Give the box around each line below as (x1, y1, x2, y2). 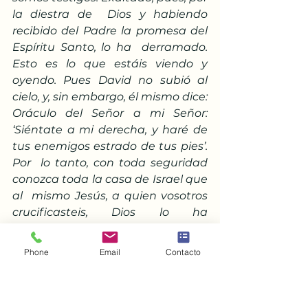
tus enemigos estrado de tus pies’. (12, 140, 208, 153)
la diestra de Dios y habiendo (12, 8, 208, 21)
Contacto (165, 246, 201, 257)
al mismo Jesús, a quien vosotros (12, 189, 208, 202)
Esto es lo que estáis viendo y (12, 57, 208, 70)
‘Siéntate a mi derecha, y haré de (12, 123, 208, 136)
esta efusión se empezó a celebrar (12, 288, 204, 301)
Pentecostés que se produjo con (12, 272, 194, 285)
